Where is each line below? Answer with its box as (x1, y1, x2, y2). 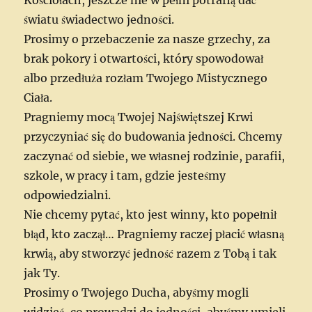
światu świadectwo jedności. (24, 12, 175, 26)
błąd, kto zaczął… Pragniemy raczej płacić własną (24, 226, 285, 241)
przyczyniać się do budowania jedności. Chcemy (24, 129, 283, 143)
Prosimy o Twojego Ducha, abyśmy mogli (24, 285, 249, 299)
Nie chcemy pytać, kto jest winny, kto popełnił (24, 207, 277, 221)
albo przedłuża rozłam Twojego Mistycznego (24, 70, 268, 85)
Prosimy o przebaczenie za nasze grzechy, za (24, 31, 271, 46)
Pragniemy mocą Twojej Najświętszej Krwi (24, 109, 253, 124)
